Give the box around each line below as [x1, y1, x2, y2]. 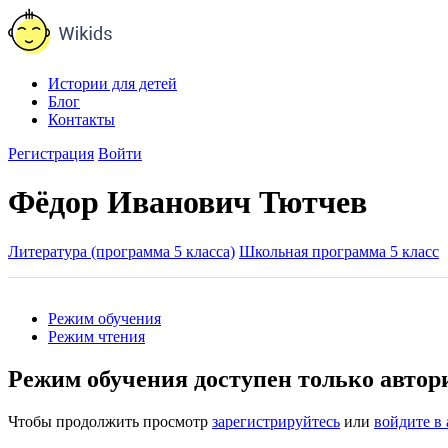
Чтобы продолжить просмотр [8, 412, 212, 430]
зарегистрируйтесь [212, 412, 340, 430]
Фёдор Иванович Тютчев [8, 184, 367, 221]
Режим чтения [48, 327, 145, 345]
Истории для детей [48, 75, 177, 92]
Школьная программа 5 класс [239, 242, 439, 260]
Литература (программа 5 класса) [8, 242, 235, 260]
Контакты [48, 111, 115, 128]
